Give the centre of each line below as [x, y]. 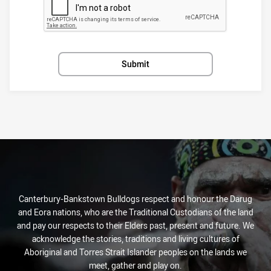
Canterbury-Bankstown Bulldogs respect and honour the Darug [135, 199]
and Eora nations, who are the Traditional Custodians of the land [135, 212]
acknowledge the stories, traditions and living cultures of [135, 239]
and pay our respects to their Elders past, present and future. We [135, 225]
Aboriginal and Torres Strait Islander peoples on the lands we [135, 252]
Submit [135, 64]
